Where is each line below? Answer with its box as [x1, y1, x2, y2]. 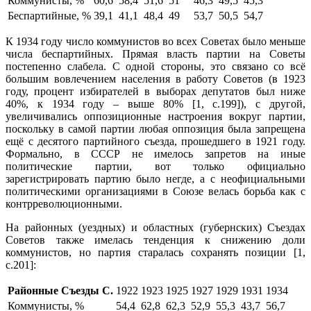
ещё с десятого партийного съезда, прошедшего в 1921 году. [6, 135, 305, 148]
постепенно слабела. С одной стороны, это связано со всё [6, 60, 305, 73]
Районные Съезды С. [8, 285, 113, 297]
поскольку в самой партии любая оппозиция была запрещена [6, 123, 305, 135]
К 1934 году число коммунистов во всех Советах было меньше [6, 35, 305, 48]
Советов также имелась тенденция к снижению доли [6, 234, 305, 246]
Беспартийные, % [8, 10, 91, 22]
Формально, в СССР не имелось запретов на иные [6, 148, 305, 160]
